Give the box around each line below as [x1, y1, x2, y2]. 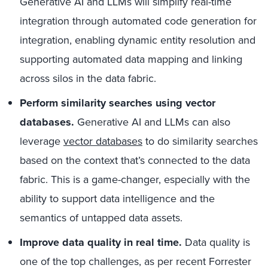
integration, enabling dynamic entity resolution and [20, 32, 255, 48]
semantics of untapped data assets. [20, 210, 182, 226]
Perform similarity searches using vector [20, 95, 215, 111]
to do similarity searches [142, 133, 258, 149]
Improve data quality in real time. [20, 234, 182, 250]
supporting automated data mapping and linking [20, 51, 242, 67]
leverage [20, 133, 63, 149]
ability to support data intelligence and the [20, 191, 215, 206]
